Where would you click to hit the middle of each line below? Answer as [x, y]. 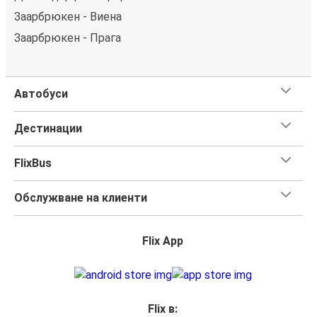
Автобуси [41, 94]
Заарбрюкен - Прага [68, 38]
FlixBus [33, 163]
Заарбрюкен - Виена [68, 17]
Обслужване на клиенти [81, 198]
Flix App [163, 241]
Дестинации [48, 129]
